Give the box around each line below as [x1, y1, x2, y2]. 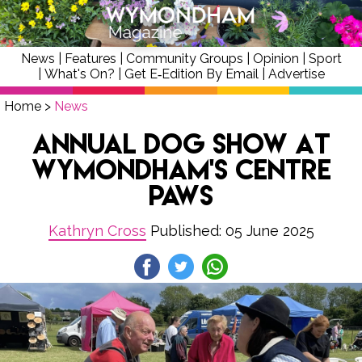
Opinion [252, 51, 299, 66]
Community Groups [125, 51, 243, 66]
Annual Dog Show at [32, 125, 330, 160]
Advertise [267, 66, 325, 82]
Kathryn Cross [48, 222, 146, 239]
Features [64, 51, 116, 66]
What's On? [44, 66, 115, 82]
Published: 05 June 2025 [145, 222, 314, 239]
